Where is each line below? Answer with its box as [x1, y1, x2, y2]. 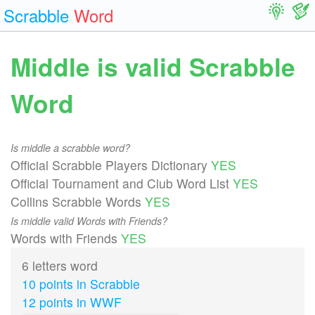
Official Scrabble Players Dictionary [11, 156, 211, 174]
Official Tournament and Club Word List [11, 174, 233, 193]
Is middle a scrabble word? [11, 141, 130, 155]
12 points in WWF [22, 293, 122, 311]
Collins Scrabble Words [11, 193, 145, 211]
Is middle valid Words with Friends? [11, 214, 167, 229]
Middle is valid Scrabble [11, 48, 295, 84]
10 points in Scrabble [22, 275, 140, 293]
